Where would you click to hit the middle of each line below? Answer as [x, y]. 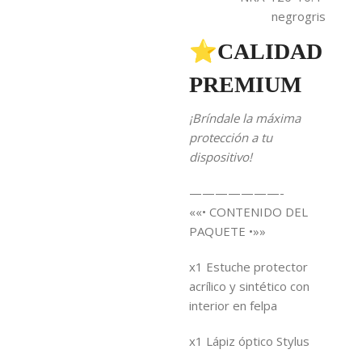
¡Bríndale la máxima [244, 118]
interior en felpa [233, 305]
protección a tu [230, 137]
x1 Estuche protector [248, 267]
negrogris [298, 16]
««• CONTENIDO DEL [248, 212]
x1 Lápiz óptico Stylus [249, 341]
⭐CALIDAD [255, 51]
